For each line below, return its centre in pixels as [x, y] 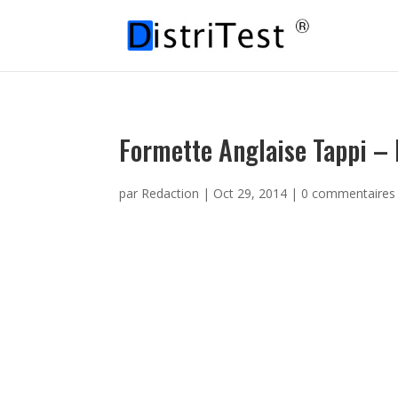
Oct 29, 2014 [251, 193]
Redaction [171, 193]
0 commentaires [349, 193]
